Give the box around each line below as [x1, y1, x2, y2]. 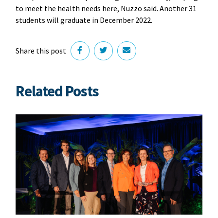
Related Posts [15, 81, 99, 101]
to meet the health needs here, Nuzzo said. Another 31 [15, 3, 197, 13]
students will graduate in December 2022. [15, 15, 154, 25]
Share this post [15, 46, 66, 56]
